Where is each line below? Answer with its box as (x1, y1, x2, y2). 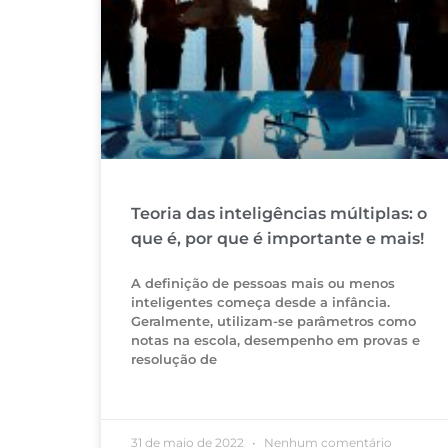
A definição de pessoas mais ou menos (130, 275, 395, 292)
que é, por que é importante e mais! (130, 229, 424, 249)
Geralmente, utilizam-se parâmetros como (130, 313, 416, 330)
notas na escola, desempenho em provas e (130, 332, 420, 349)
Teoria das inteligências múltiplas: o (130, 204, 427, 224)
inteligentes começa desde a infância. (130, 294, 390, 311)
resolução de (130, 351, 217, 368)
